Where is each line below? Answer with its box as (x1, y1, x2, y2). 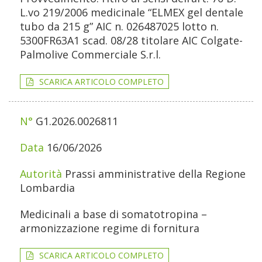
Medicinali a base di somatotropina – (20, 207, 207, 222)
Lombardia (20, 181, 75, 195)
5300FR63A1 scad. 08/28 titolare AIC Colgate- (20, 33, 243, 48)
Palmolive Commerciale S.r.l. (20, 47, 161, 62)
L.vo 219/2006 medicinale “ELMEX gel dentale (20, 5, 243, 20)
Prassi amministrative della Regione (65, 167, 246, 181)
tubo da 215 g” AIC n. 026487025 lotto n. (20, 19, 219, 34)
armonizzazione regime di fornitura (20, 221, 199, 236)
